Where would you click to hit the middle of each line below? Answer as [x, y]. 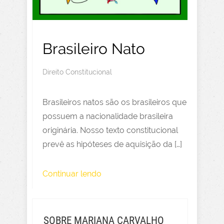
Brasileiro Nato [94, 48]
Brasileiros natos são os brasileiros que [114, 102]
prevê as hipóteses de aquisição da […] [112, 144]
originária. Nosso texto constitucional [110, 130]
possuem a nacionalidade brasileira [108, 116]
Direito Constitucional [77, 72]
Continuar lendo [72, 173]
